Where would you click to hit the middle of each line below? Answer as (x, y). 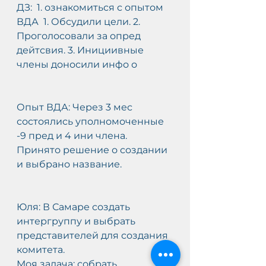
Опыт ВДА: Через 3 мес (76, 107)
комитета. (41, 250)
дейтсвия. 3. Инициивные (83, 50)
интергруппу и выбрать (77, 221)
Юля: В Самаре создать (75, 207)
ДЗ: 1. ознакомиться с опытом (91, 7)
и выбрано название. (69, 164)
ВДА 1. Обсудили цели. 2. (80, 22)
